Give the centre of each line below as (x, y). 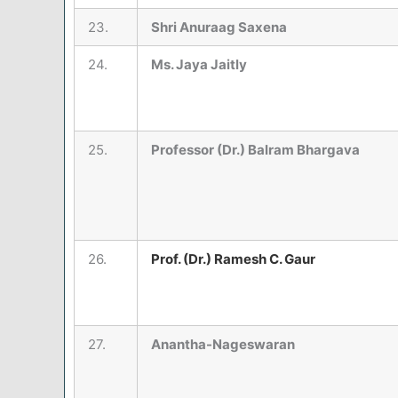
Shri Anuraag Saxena (219, 28)
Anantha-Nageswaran (223, 345)
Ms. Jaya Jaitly (199, 65)
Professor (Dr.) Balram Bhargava (255, 150)
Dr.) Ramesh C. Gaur (252, 259)
